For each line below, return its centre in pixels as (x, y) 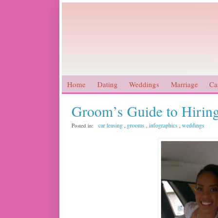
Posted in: (83, 126)
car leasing (110, 125)
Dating (107, 84)
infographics (163, 125)
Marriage (184, 84)
